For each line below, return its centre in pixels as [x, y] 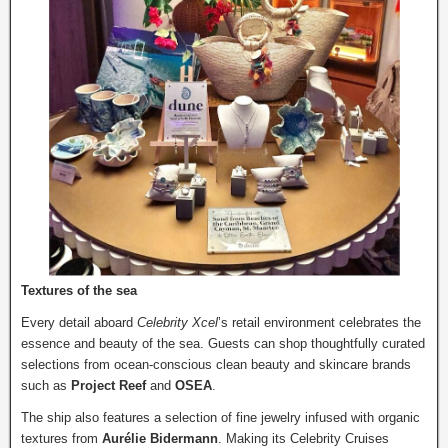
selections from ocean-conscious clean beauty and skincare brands [216, 364]
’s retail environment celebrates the [319, 322]
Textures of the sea [79, 290]
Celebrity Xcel [177, 322]
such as [46, 385]
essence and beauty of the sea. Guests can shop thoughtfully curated [223, 343]
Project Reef [108, 385]
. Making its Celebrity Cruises [303, 438]
